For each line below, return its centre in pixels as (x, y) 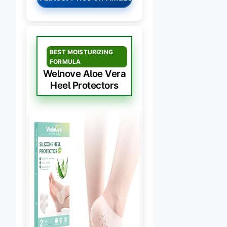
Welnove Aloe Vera (84, 73)
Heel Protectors (84, 85)
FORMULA (65, 61)
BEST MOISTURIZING (81, 52)
